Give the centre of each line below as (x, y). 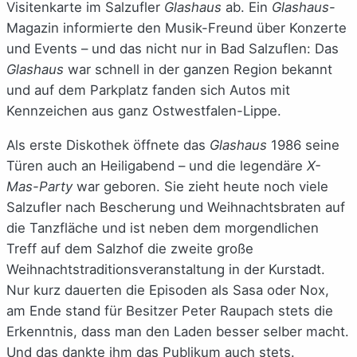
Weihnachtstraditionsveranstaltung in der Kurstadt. (166, 269)
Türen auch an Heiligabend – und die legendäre (157, 165)
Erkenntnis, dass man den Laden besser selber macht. (178, 331)
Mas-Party (39, 186)
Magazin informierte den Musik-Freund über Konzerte (177, 28)
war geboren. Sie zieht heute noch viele (200, 186)
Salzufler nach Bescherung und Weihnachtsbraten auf (176, 207)
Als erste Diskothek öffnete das (106, 145)
